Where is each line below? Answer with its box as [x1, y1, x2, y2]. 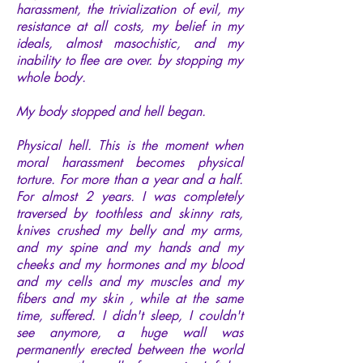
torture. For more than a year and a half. [16, 170, 243, 188]
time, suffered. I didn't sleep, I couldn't [16, 306, 243, 324]
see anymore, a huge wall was [16, 323, 243, 341]
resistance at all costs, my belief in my [16, 17, 243, 35]
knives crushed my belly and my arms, [16, 221, 243, 239]
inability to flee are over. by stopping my [16, 51, 243, 69]
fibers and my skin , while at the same [16, 289, 243, 307]
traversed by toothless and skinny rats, [16, 204, 243, 222]
